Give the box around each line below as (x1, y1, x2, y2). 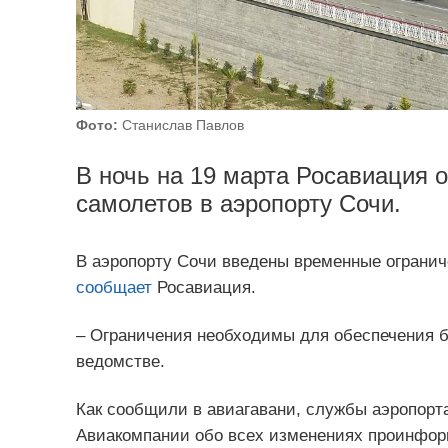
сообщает (75, 278, 152, 298)
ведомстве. (75, 352, 165, 372)
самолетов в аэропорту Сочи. (75, 190, 401, 217)
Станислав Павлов (117, 117, 244, 133)
